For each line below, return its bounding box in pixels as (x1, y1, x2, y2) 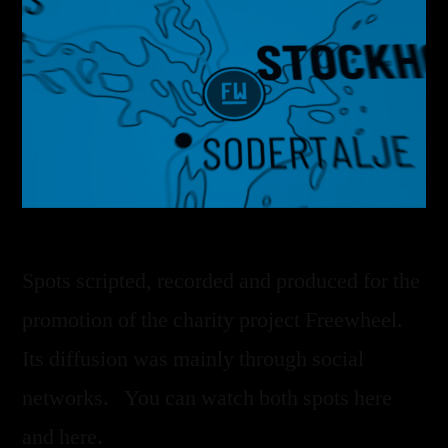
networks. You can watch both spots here (22, 383, 392, 412)
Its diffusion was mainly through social (22, 344, 364, 373)
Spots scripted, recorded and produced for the (22, 266, 420, 295)
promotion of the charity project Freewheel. (22, 305, 403, 334)
